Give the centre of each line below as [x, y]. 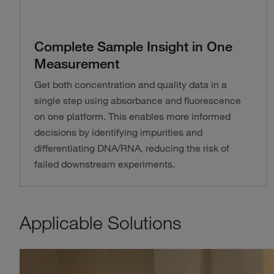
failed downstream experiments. [105, 164]
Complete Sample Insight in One [133, 46]
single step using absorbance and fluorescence [138, 100]
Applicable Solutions [100, 223]
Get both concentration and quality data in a [131, 84]
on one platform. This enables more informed [132, 116]
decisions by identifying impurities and [118, 132]
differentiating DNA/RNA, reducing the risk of [132, 148]
